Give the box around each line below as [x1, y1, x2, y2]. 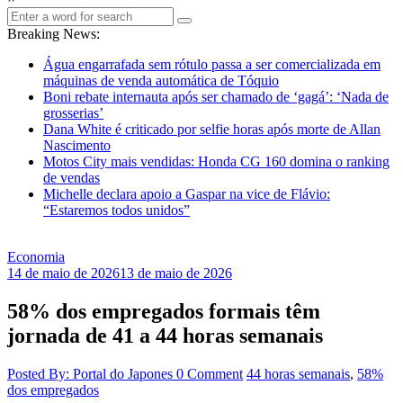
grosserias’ [43, 105, 103, 121]
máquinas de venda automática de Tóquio [43, 73, 279, 88]
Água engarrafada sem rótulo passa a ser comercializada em [43, 57, 381, 72]
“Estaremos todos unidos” [43, 202, 190, 218]
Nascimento [43, 138, 111, 153]
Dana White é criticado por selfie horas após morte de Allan [43, 121, 381, 137]
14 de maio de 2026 [7, 265, 120, 281]
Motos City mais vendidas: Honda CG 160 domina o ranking [43, 154, 390, 169]
